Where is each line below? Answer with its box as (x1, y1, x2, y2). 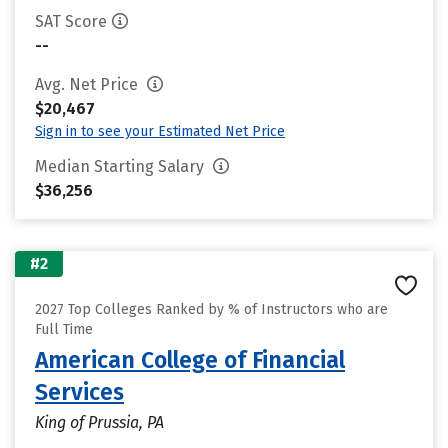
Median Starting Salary (35, 157, 208, 176)
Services (35, 378, 124, 406)
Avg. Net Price (35, 75, 142, 94)
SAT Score (35, 12, 107, 31)
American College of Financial (35, 346, 345, 374)
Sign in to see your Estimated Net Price (35, 123, 285, 140)
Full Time (35, 321, 93, 338)
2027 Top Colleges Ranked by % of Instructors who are (35, 301, 388, 318)
